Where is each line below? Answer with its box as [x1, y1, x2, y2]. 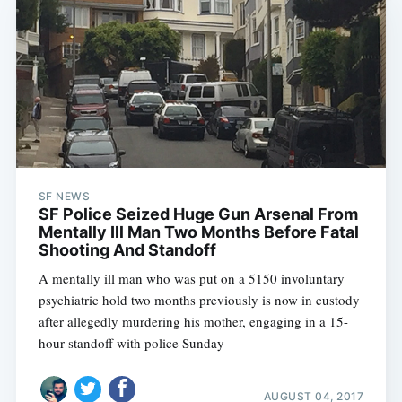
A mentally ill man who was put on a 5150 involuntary [38, 269, 345, 288]
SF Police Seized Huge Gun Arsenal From [38, 205, 358, 224]
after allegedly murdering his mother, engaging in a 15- [38, 312, 348, 331]
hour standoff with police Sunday [38, 334, 224, 353]
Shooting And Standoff [38, 240, 216, 260]
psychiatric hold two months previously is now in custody [38, 291, 360, 310]
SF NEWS [38, 189, 91, 204]
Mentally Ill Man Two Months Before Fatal [38, 223, 359, 242]
